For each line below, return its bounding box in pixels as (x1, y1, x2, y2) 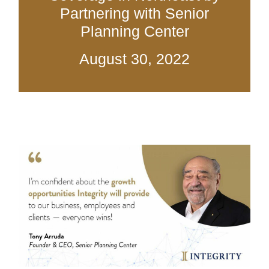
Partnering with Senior (60, 5, 209, 22)
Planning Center (80, 23, 189, 40)
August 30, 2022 (79, 50, 190, 68)
